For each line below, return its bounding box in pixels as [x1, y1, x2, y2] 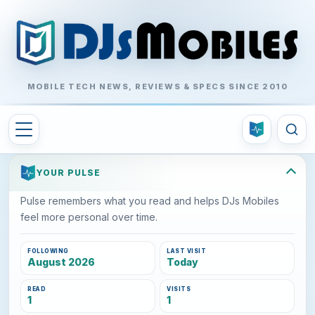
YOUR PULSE [36, 167, 101, 179]
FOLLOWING [27, 247, 70, 255]
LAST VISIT [167, 247, 207, 255]
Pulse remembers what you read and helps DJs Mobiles [20, 195, 279, 207]
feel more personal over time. [20, 211, 157, 224]
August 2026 [27, 256, 95, 269]
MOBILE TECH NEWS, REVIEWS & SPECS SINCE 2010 [27, 82, 288, 92]
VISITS [167, 285, 191, 293]
